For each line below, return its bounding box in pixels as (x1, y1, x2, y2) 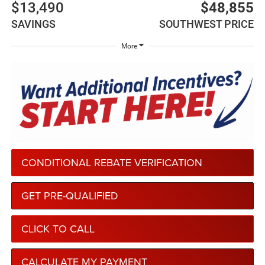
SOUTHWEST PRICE (159, 17, 254, 30)
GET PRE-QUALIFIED (21, 188, 118, 203)
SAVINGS (11, 17, 56, 30)
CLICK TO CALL (21, 221, 95, 236)
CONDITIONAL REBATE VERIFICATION (21, 154, 202, 170)
